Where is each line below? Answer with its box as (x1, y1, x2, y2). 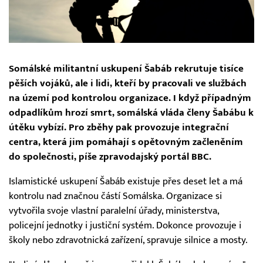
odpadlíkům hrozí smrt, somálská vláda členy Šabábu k (9, 107, 254, 119)
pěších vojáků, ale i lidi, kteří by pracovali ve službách (9, 77, 247, 90)
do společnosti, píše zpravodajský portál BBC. (9, 151, 211, 163)
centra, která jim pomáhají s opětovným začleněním (9, 136, 243, 149)
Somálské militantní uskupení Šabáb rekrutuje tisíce (9, 63, 244, 75)
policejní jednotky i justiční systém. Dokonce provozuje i (9, 220, 241, 232)
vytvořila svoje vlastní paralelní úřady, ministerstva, (9, 205, 219, 217)
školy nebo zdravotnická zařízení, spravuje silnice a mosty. (9, 234, 248, 247)
